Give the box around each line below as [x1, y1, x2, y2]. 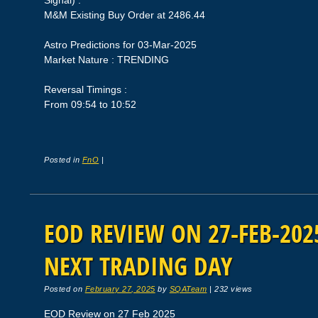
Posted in [44, 155, 82, 165]
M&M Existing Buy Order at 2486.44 [44, 9, 206, 21]
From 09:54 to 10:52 [44, 99, 137, 111]
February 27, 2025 [84, 285, 155, 294]
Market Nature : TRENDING [44, 54, 170, 66]
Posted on [44, 285, 85, 294]
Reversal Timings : [44, 84, 128, 96]
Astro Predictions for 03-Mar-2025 [44, 39, 197, 51]
